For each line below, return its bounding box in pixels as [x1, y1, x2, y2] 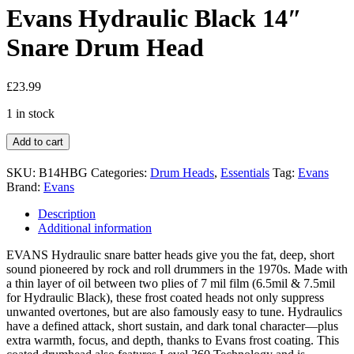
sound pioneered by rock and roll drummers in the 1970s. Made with [6, 262, 348, 276]
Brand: [6, 179, 43, 194]
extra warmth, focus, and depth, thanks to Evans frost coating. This [6, 333, 339, 347]
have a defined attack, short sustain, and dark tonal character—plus [6, 318, 338, 333]
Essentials [220, 165, 269, 179]
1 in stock [6, 106, 55, 120]
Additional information [38, 220, 152, 235]
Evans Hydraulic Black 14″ [6, 4, 302, 33]
